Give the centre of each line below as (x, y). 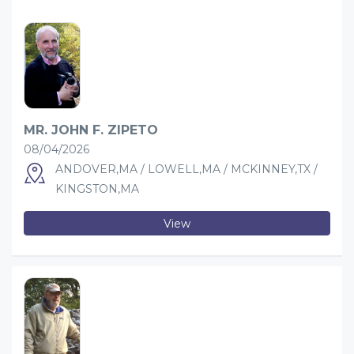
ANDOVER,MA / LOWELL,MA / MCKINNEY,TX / (186, 169)
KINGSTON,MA (97, 189)
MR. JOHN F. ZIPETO (91, 130)
